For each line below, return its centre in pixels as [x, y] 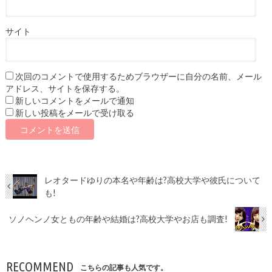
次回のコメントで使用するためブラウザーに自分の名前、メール [138, 77]
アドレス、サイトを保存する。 [65, 89]
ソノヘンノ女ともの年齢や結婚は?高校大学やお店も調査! [118, 219]
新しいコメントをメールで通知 [74, 101]
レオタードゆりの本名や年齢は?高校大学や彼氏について [152, 180]
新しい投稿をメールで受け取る [74, 113]
